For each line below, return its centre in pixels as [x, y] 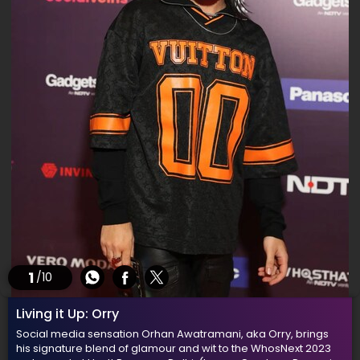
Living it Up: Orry [67, 314]
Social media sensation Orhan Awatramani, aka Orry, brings [172, 334]
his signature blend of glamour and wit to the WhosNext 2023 [174, 348]
